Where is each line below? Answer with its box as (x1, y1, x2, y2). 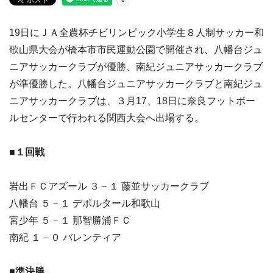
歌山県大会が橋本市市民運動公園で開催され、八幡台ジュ (9, 44, 263, 55)
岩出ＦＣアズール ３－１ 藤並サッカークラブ (9, 181, 209, 191)
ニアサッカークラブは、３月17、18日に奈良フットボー (9, 96, 255, 106)
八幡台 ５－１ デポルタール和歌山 (9, 198, 160, 208)
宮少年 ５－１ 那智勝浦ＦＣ (9, 215, 131, 225)
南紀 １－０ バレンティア (9, 232, 121, 243)
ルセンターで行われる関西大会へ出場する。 (9, 113, 204, 123)
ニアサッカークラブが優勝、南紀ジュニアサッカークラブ (9, 62, 263, 72)
